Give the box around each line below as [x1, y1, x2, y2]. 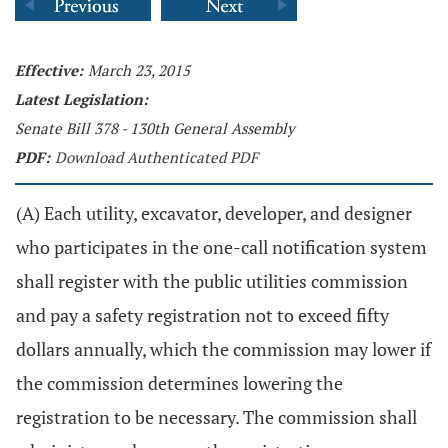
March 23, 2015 [88, 60, 190, 80]
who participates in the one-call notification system [16, 235, 427, 259]
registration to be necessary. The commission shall [16, 405, 417, 429]
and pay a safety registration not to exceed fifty [16, 303, 389, 327]
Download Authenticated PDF [55, 147, 258, 167]
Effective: [15, 60, 83, 80]
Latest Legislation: [15, 89, 148, 109]
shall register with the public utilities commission [16, 269, 408, 293]
